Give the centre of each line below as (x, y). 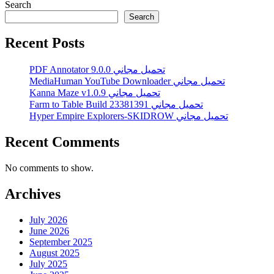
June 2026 (49, 231)
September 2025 (61, 242)
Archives (33, 194)
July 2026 (48, 220)
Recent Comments (62, 142)
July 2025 (48, 264)
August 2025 (54, 253)
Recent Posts (45, 43)
